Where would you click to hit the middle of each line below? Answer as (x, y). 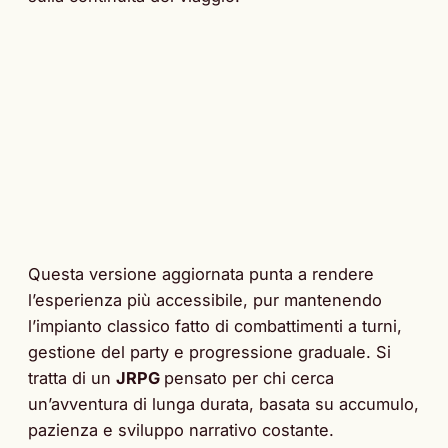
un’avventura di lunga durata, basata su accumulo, (223, 403)
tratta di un (72, 377)
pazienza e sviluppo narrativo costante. (181, 429)
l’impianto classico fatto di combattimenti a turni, (215, 325)
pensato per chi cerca (249, 377)
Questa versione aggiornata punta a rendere (201, 273)
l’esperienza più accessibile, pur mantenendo (205, 299)
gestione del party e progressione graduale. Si (209, 351)
